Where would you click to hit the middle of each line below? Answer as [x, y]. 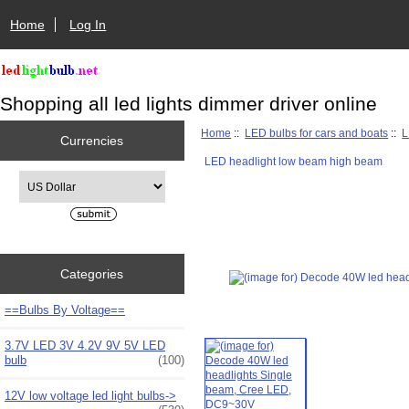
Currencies [92, 140]
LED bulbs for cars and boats [317, 132]
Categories [92, 273]
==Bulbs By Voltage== [65, 309]
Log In [88, 24]
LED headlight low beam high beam [293, 161]
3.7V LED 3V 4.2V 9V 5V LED [85, 345]
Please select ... [57, 178]
